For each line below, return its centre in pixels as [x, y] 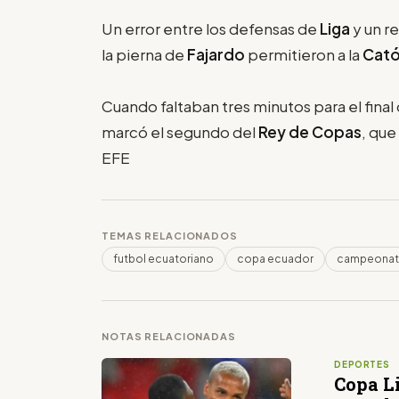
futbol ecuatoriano [163, 258]
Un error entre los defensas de [211, 28]
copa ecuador [275, 258]
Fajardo [217, 54]
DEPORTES [362, 364]
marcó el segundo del [179, 131]
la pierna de [144, 54]
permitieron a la [305, 54]
